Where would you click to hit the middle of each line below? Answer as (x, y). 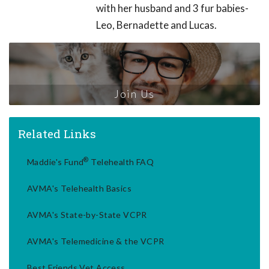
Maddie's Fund (56, 162)
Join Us (134, 94)
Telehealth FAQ (121, 162)
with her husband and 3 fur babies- (172, 8)
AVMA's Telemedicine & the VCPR (96, 241)
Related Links (57, 134)
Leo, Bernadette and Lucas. (156, 25)
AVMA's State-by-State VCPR (87, 215)
